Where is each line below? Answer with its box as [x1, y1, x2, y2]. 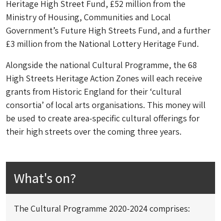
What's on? [14, 168, 76, 187]
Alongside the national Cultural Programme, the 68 [6, 59, 197, 71]
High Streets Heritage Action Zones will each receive [6, 72, 202, 84]
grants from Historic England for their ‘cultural [6, 85, 182, 97]
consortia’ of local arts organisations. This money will [6, 99, 206, 110]
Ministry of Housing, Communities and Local [6, 11, 171, 23]
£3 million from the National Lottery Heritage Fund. [6, 37, 199, 49]
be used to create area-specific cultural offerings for [6, 112, 200, 124]
